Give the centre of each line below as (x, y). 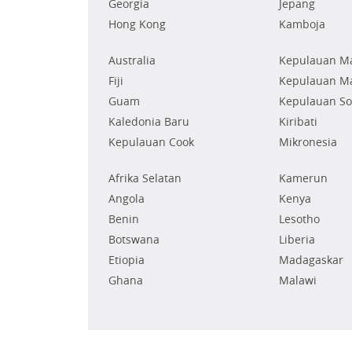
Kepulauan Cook (151, 142)
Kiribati (298, 122)
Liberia (297, 240)
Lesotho (299, 219)
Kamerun (303, 178)
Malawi (297, 280)
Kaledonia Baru (149, 122)
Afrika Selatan (145, 178)
